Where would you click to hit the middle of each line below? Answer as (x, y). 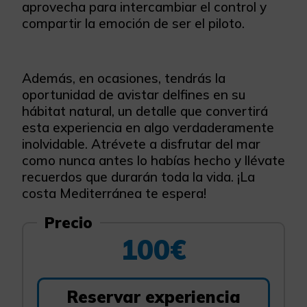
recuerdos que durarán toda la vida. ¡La (138, 177)
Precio (69, 222)
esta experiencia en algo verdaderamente (148, 127)
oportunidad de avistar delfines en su (134, 95)
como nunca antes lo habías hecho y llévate (153, 160)
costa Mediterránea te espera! (114, 193)
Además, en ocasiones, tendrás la (124, 78)
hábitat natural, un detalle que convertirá (145, 111)
